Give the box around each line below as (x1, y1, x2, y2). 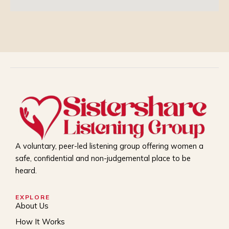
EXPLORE (15, 193, 50, 201)
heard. (15, 165, 37, 175)
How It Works (15, 217, 65, 227)
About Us (15, 201, 49, 211)
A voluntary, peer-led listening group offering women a (15, 141, 203, 151)
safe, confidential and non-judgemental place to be (15, 153, 191, 163)
